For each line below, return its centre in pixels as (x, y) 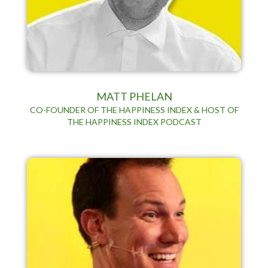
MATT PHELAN (134, 96)
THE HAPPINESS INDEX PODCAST (134, 121)
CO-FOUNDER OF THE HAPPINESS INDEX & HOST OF (134, 109)
